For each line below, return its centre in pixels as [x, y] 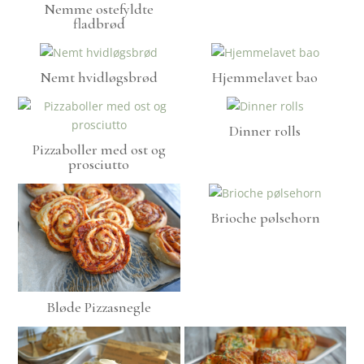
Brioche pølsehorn [265, 218]
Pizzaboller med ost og [99, 150]
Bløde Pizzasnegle [99, 307]
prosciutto [99, 165]
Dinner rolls [265, 131]
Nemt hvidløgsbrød [99, 78]
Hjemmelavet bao [265, 78]
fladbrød [99, 24]
